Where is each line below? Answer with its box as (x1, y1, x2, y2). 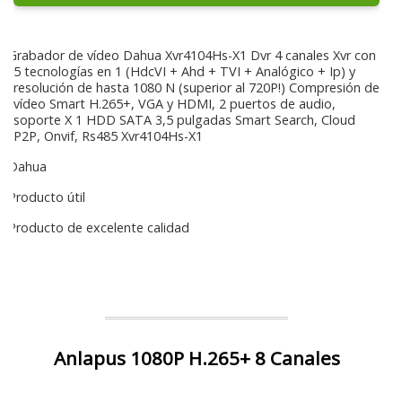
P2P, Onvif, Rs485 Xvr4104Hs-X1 (13, 127, 203, 144)
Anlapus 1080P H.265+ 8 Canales (53, 345, 340, 371)
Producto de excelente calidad (4, 218, 189, 236)
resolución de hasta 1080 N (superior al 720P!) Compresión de (13, 78, 380, 96)
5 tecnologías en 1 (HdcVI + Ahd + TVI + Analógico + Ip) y (13, 62, 355, 80)
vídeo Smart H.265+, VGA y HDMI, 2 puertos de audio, (13, 94, 336, 112)
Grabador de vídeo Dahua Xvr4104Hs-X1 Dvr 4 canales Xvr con (4, 46, 376, 64)
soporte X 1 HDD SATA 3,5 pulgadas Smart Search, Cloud (13, 110, 355, 128)
